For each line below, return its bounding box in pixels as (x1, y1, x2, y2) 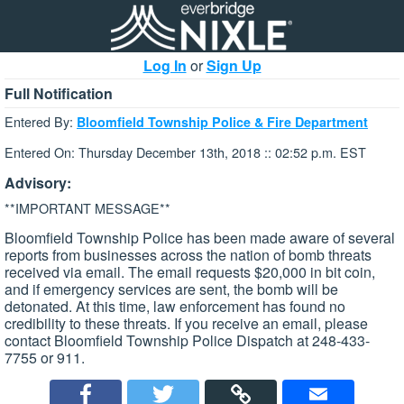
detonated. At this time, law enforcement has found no (5, 296, 345, 317)
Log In (142, 55, 187, 76)
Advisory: (5, 171, 71, 193)
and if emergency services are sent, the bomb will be (5, 279, 338, 300)
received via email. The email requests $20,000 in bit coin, (5, 262, 375, 283)
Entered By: (5, 112, 77, 131)
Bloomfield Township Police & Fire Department (77, 113, 368, 131)
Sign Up (206, 55, 262, 76)
